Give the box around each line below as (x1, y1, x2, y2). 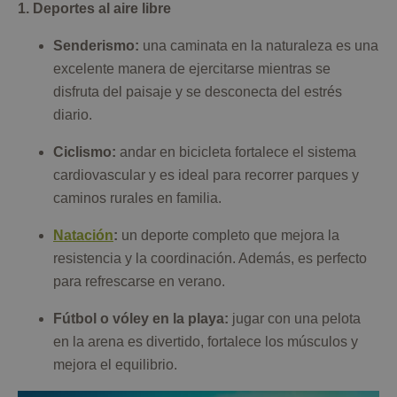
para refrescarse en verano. (53, 274, 225, 290)
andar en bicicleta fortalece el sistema (116, 144, 356, 160)
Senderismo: (53, 38, 139, 54)
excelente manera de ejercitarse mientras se (53, 61, 331, 77)
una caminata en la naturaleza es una (139, 38, 378, 54)
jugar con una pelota (229, 311, 361, 327)
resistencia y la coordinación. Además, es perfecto (53, 251, 367, 267)
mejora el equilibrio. (53, 357, 177, 373)
